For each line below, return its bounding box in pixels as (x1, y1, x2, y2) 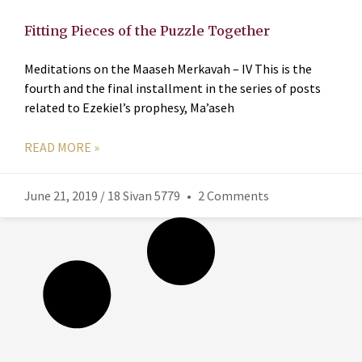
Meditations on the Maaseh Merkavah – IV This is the (24, 60, 312, 77)
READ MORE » (24, 138, 99, 155)
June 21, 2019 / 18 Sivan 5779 (24, 187, 183, 204)
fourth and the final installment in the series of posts (24, 79, 321, 96)
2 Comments (196, 187, 269, 204)
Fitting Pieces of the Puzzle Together (24, 22, 270, 39)
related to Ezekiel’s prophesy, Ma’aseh (24, 99, 234, 116)
